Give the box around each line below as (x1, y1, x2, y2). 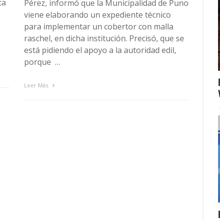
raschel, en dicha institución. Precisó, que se (24, 32, 184, 44)
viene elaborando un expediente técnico (24, 9, 171, 20)
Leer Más (24, 81, 50, 89)
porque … (24, 56, 60, 67)
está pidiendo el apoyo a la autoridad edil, (24, 44, 176, 55)
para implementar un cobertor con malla (24, 21, 173, 32)
